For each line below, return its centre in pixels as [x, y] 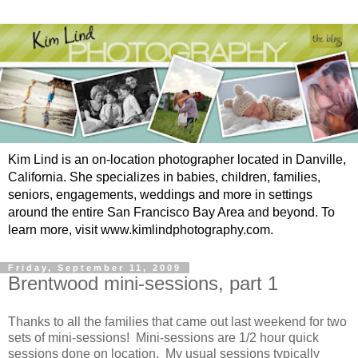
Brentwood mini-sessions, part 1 [143, 283]
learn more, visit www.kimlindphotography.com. [141, 229]
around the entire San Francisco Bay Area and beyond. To [171, 212]
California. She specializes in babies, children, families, [164, 177]
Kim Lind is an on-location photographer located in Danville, [177, 159]
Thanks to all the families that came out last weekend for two [177, 321]
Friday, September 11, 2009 [95, 267]
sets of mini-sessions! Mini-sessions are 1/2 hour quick [163, 337]
